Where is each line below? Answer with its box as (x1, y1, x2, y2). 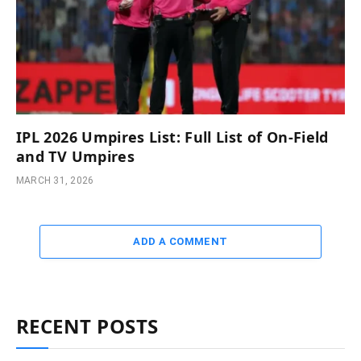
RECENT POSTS (16, 313, 159, 340)
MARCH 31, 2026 (16, 175, 94, 187)
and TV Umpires (16, 147, 135, 167)
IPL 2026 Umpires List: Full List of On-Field (16, 127, 329, 147)
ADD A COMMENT (133, 235, 228, 248)
